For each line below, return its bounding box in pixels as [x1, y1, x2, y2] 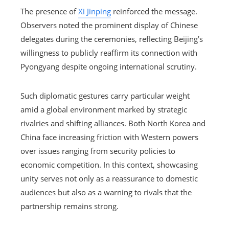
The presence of [20, 6, 78, 16]
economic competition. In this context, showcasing [20, 159, 198, 170]
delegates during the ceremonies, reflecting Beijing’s [20, 33, 203, 44]
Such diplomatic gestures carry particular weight [20, 90, 190, 101]
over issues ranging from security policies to [20, 145, 175, 156]
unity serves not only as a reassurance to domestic [20, 173, 198, 184]
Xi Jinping [78, 6, 111, 16]
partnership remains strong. [20, 200, 119, 211]
